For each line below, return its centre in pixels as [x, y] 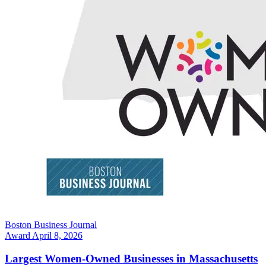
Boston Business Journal [51, 225]
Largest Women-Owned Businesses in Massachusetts [131, 258]
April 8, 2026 [57, 236]
